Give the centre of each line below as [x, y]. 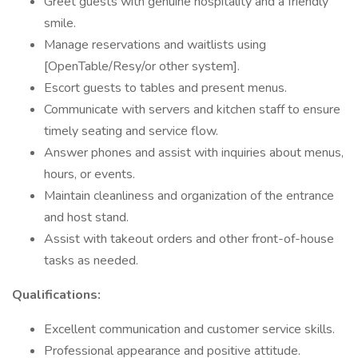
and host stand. [86, 217]
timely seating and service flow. [131, 131]
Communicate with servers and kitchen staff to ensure [192, 109]
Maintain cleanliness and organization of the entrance [189, 196]
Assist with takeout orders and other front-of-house [189, 239]
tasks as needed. [91, 261]
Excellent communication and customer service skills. [189, 329]
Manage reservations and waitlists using [155, 45]
